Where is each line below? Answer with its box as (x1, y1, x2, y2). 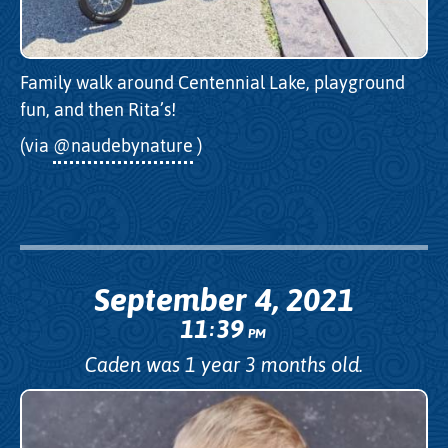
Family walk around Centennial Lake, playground (20, 71, 405, 93)
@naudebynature (53, 135, 193, 157)
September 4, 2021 (94, 280, 354, 318)
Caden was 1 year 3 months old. (85, 352, 363, 376)
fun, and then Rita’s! (20, 98, 176, 120)
